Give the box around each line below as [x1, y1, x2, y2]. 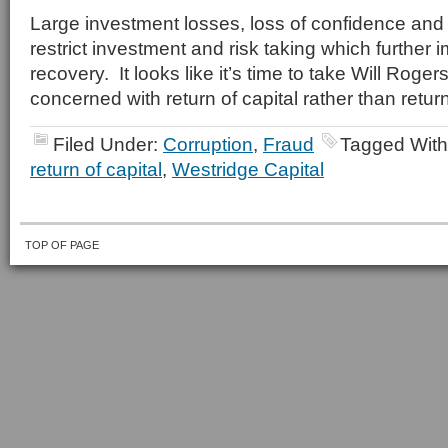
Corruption [163, 133, 253, 155]
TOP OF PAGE [25, 239, 99, 251]
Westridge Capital [172, 158, 324, 180]
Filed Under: [53, 133, 163, 155]
